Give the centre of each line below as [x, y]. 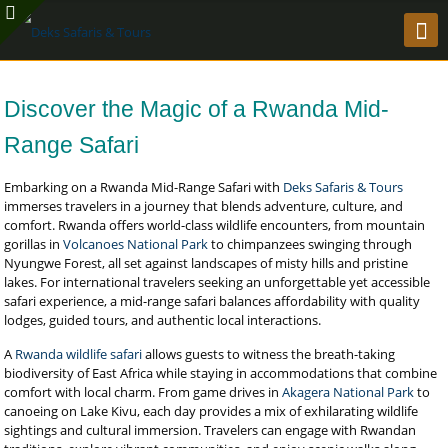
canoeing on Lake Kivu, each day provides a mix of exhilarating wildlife [211, 411]
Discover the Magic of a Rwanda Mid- [197, 109]
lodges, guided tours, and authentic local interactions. [163, 320]
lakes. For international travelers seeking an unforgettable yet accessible [217, 282]
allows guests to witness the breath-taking [269, 354]
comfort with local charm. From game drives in [143, 392]
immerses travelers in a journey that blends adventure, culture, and [204, 206]
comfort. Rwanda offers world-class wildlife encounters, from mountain [215, 225]
